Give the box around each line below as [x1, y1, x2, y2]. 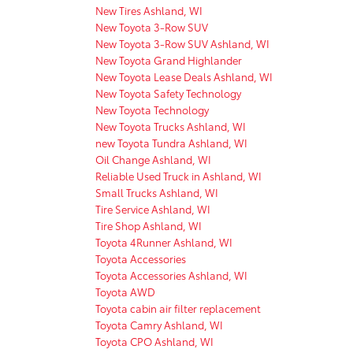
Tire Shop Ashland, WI [95, 217, 202, 232]
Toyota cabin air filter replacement [95, 300, 261, 315]
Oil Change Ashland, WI [95, 151, 211, 166]
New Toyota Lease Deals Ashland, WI [95, 69, 273, 84]
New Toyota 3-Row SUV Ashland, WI [95, 35, 269, 50]
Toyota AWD [95, 284, 155, 299]
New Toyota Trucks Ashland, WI [95, 118, 246, 133]
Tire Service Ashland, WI [95, 201, 210, 216]
